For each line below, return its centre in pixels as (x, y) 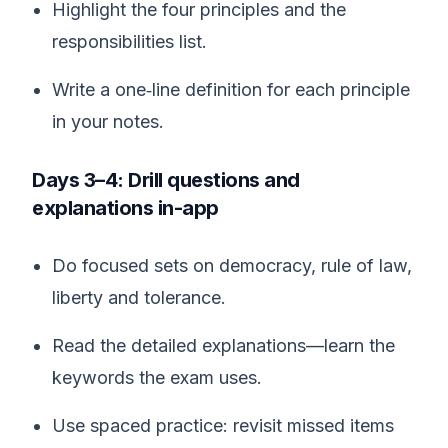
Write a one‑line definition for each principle (231, 89)
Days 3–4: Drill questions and (166, 180)
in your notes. (108, 121)
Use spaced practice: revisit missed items (223, 425)
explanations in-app (125, 208)
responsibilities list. (129, 41)
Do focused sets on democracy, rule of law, (232, 265)
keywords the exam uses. (157, 377)
